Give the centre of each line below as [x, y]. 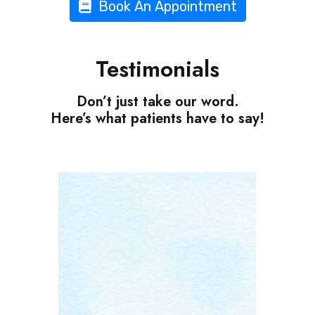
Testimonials [157, 69]
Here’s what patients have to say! [157, 118]
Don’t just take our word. [157, 101]
